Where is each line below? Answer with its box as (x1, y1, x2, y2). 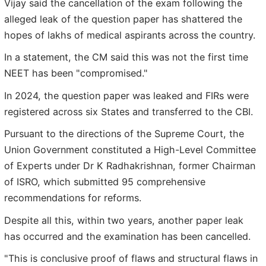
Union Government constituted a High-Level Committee (4, 144, 256, 156)
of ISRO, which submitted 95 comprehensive (4, 176, 205, 188)
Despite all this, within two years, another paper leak (4, 214, 243, 226)
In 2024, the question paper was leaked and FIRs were (4, 89, 249, 102)
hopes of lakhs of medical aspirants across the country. (4, 28, 255, 41)
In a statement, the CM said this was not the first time (4, 51, 248, 64)
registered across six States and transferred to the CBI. (4, 105, 253, 118)
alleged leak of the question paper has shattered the (4, 12, 242, 25)
